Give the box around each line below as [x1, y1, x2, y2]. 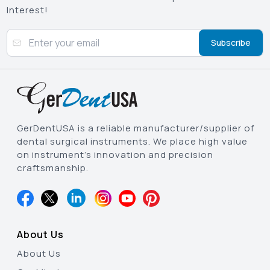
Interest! [7, 4, 49, 17]
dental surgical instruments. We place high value [17, 135, 248, 148]
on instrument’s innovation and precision [17, 148, 213, 162]
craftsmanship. [17, 162, 89, 175]
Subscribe [210, 37, 251, 49]
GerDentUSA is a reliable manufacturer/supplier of [17, 122, 254, 135]
